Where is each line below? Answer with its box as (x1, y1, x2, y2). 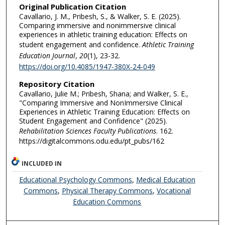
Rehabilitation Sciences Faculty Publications (19, 126, 156, 136)
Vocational (156, 185, 191, 195)
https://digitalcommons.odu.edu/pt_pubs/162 (19, 136, 164, 146)
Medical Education (136, 174, 195, 184)
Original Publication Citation (19, 2, 126, 12)
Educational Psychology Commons (19, 174, 132, 184)
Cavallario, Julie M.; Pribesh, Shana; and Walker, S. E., (19, 88, 188, 98)
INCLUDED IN (22, 159, 62, 168)
